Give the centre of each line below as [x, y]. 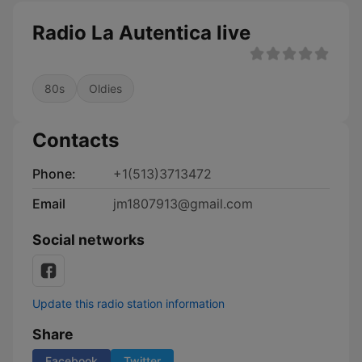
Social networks [88, 240]
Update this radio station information [128, 303]
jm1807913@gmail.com [183, 204]
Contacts [76, 140]
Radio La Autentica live [141, 33]
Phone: [54, 174]
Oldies [105, 88]
